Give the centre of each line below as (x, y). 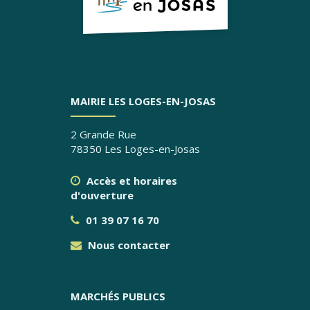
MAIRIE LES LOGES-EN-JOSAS (143, 101)
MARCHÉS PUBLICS (118, 296)
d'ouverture (102, 195)
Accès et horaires (130, 181)
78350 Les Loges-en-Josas (135, 149)
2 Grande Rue (103, 134)
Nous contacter (127, 245)
